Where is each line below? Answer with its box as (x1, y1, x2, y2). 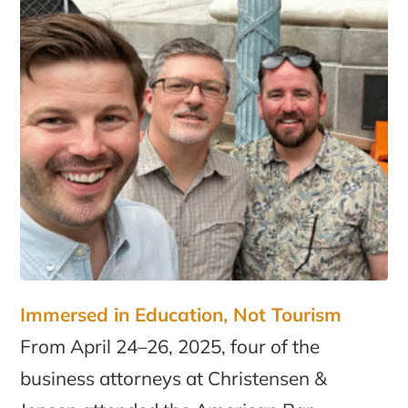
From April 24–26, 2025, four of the (20, 333, 321, 358)
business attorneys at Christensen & (20, 365, 328, 390)
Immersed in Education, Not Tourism (20, 301, 342, 326)
